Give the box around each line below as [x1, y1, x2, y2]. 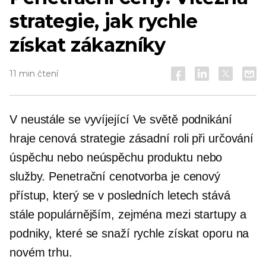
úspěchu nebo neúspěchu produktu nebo [9, 151, 223, 164]
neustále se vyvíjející [20, 113, 129, 126]
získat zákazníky [9, 33, 166, 56]
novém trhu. [9, 246, 72, 259]
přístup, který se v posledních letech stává [9, 189, 230, 202]
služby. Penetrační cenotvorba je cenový [9, 170, 221, 183]
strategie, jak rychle [9, 9, 198, 33]
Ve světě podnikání [129, 113, 232, 126]
